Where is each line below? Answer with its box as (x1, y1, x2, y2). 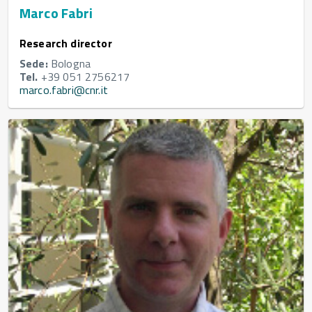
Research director (19, 34, 112, 52)
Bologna (47, 54, 91, 72)
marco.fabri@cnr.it (19, 81, 108, 98)
